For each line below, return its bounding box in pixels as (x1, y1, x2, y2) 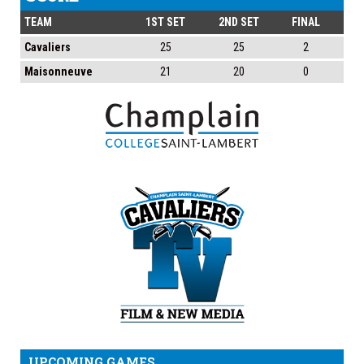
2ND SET (218, 15, 259, 29)
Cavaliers (24, 41, 71, 54)
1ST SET (145, 15, 185, 29)
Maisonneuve (24, 65, 93, 79)
